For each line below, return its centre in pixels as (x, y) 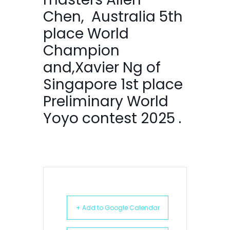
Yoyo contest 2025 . (112, 118)
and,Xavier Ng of (102, 67)
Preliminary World (106, 101)
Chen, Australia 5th (113, 16)
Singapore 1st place (113, 84)
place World (86, 33)
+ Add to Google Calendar (118, 207)
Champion (81, 50)
